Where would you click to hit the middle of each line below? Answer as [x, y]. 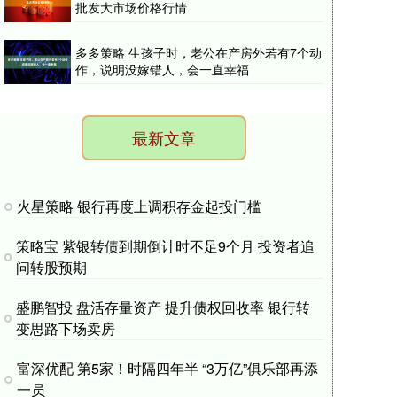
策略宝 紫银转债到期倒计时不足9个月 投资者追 [166, 246]
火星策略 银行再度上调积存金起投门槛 [139, 206]
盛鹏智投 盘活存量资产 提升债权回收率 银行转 [163, 307]
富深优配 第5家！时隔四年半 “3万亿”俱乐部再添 [167, 368]
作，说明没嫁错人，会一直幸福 [162, 69]
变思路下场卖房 [65, 328]
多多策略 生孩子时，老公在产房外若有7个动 [198, 52]
